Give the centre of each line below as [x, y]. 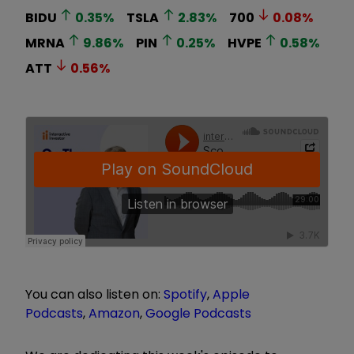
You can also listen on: [94, 294]
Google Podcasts [198, 313]
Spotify [185, 294]
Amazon [114, 313]
